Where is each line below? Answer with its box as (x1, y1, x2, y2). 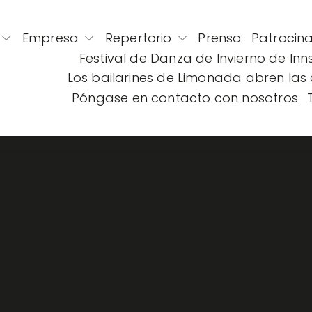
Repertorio (104, 29, 172, 47)
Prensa (198, 29, 242, 47)
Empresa (22, 29, 79, 47)
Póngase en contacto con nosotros (72, 88, 298, 107)
